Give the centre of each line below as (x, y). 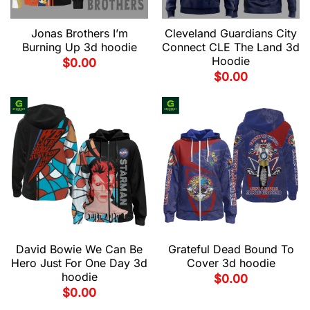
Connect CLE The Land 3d (231, 47)
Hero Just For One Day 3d (79, 263)
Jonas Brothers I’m (79, 34)
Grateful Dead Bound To (231, 249)
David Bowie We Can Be (79, 249)
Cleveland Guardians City (231, 34)
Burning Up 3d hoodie (79, 47)
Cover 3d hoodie (231, 263)
